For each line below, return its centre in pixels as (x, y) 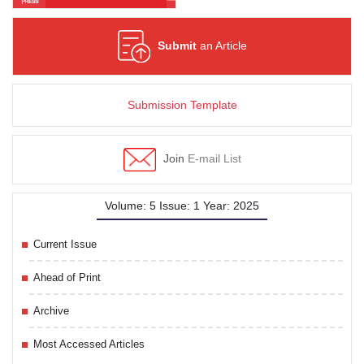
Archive (51, 310)
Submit (177, 45)
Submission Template (182, 105)
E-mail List (212, 159)
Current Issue (65, 244)
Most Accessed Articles (89, 344)
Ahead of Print (67, 277)
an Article (221, 45)
